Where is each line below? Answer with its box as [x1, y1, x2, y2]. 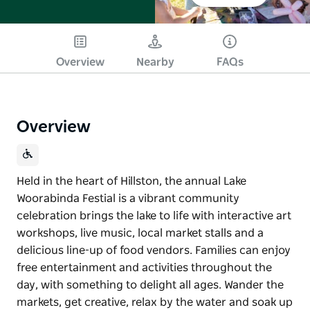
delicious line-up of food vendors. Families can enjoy [17, 244, 291, 256]
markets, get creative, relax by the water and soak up [17, 296, 293, 308]
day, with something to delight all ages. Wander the [17, 279, 284, 291]
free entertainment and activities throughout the [17, 262, 272, 273]
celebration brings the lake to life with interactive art [17, 210, 291, 221]
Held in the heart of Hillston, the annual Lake [17, 175, 246, 187]
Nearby [136, 56, 174, 68]
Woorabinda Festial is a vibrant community [17, 192, 239, 204]
